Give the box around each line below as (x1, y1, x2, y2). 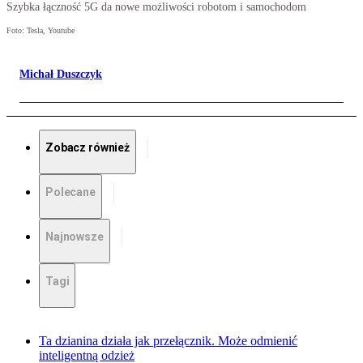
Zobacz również (45, 141, 130, 155)
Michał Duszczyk (19, 68, 102, 81)
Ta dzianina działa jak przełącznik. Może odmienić (39, 334, 297, 348)
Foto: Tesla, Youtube (6, 26, 75, 36)
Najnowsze (45, 230, 104, 244)
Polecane (45, 186, 96, 199)
